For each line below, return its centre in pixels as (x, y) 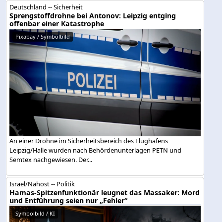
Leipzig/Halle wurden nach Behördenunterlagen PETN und (96, 150)
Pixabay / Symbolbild (43, 36)
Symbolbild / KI (35, 213)
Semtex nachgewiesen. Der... (51, 159)
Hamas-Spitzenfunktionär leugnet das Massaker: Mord (105, 192)
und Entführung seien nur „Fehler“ (69, 200)
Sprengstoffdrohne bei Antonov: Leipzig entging (93, 15)
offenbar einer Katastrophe (57, 23)
